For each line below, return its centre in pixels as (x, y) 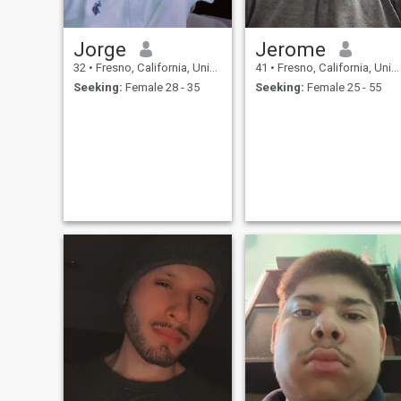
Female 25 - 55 (342, 88)
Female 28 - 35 (161, 88)
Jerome (290, 49)
